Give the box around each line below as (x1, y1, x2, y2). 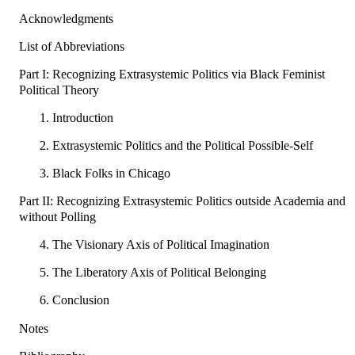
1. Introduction (39, 110, 113, 124)
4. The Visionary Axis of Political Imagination (39, 238, 269, 252)
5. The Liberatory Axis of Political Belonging (39, 265, 266, 280)
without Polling (19, 210, 96, 224)
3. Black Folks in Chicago (39, 166, 170, 181)
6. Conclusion (39, 293, 109, 307)
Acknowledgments (19, 11, 113, 25)
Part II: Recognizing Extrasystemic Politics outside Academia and (19, 194, 345, 208)
